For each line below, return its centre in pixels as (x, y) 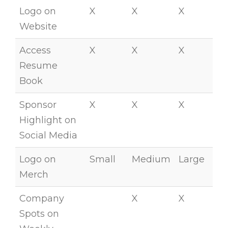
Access (35, 51)
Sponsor (38, 105)
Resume (38, 66)
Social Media (48, 136)
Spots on (39, 214)
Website (38, 27)
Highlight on (48, 120)
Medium (151, 160)
